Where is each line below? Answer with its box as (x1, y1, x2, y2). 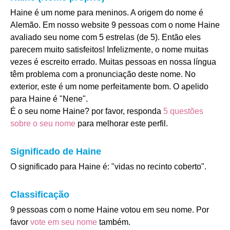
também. (97, 218, 130, 226)
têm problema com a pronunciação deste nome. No (10, 70, 196, 79)
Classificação (10, 189, 69, 200)
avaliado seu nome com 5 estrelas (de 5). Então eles (10, 33, 201, 42)
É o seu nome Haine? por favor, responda (10, 107, 163, 116)
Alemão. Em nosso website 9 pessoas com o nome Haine (10, 21, 220, 29)
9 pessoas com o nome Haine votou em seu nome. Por (10, 205, 209, 214)
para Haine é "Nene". (10, 94, 88, 103)
